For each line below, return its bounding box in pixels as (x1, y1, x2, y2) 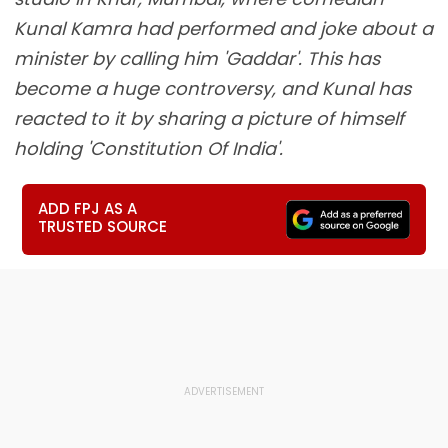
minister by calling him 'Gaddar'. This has (14, 46, 380, 71)
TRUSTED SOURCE (38, 216, 168, 237)
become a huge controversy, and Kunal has (14, 76, 411, 101)
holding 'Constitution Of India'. (14, 136, 283, 161)
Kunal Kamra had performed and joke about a (14, 16, 433, 41)
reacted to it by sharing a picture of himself (14, 106, 404, 131)
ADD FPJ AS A (38, 198, 138, 219)
